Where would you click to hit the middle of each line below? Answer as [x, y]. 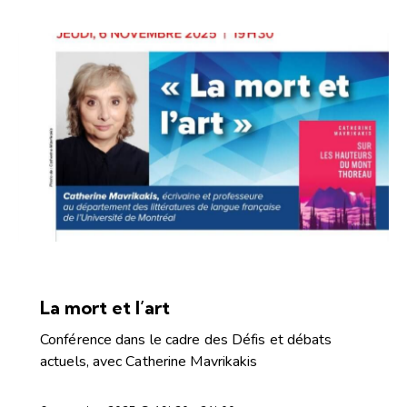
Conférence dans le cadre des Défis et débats [186, 340]
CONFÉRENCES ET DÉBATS [133, 277]
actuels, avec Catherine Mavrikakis [149, 362]
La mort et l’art [105, 308]
